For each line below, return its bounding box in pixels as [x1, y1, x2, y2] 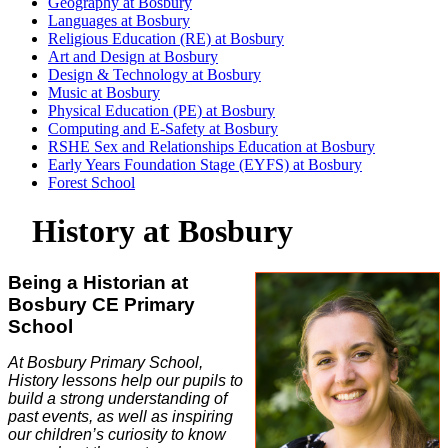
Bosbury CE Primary [8, 293, 195, 315]
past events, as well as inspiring [8, 407, 233, 425]
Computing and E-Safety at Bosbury [48, 119, 278, 137]
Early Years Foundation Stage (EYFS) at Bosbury [48, 155, 362, 173]
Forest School [48, 173, 135, 191]
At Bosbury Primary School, [8, 353, 203, 371]
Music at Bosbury [48, 83, 160, 101]
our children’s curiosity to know [8, 425, 226, 443]
